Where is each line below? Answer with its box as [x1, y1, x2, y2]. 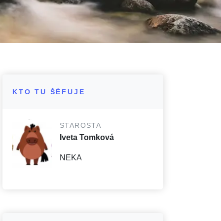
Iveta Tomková [60, 133, 114, 142]
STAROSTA [60, 121, 102, 129]
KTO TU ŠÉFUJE [12, 88, 85, 96]
